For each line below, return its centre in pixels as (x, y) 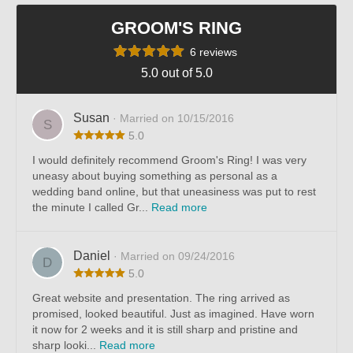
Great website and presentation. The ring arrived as (161, 298)
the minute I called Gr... (92, 208)
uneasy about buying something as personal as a (155, 176)
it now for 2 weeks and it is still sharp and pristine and (165, 330)
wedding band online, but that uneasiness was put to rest (174, 192)
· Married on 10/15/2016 (173, 119)
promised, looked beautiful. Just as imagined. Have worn (173, 314)
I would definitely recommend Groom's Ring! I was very (169, 160)
